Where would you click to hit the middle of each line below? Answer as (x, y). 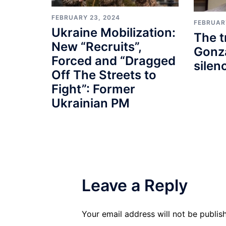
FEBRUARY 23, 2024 (86, 18)
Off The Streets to (104, 75)
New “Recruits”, (96, 47)
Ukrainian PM (91, 103)
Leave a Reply (135, 186)
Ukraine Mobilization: (114, 33)
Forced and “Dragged (114, 61)
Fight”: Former (93, 89)
